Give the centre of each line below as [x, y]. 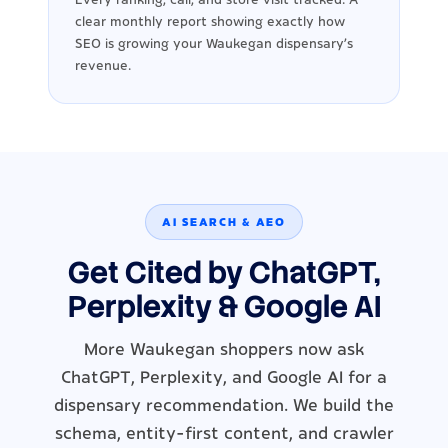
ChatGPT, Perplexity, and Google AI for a [224, 377]
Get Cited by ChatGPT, [224, 272]
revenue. [103, 65]
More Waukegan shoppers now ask [224, 349]
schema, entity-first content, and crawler [224, 433]
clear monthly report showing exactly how [210, 21]
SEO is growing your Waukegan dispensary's [214, 43]
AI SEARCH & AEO [224, 221]
